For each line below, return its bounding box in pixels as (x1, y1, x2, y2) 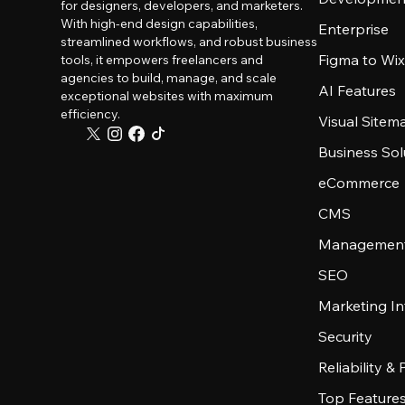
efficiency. (61, 106, 121, 122)
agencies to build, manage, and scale (61, 70, 278, 86)
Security (318, 327, 373, 345)
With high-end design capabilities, (61, 15, 259, 32)
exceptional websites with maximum (61, 88, 274, 104)
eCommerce (318, 174, 400, 192)
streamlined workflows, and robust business (61, 33, 318, 50)
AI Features (318, 81, 397, 99)
